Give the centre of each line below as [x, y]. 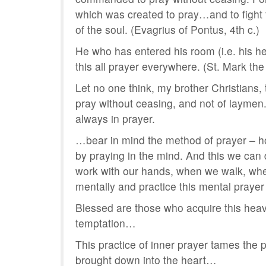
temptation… [106, 223]
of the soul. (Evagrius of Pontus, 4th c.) [167, 30]
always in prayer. [115, 119]
